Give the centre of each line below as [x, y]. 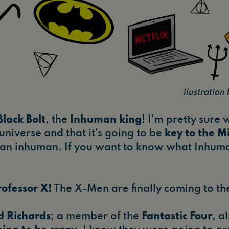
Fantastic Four [177, 217]
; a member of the [96, 217]
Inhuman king [106, 120]
